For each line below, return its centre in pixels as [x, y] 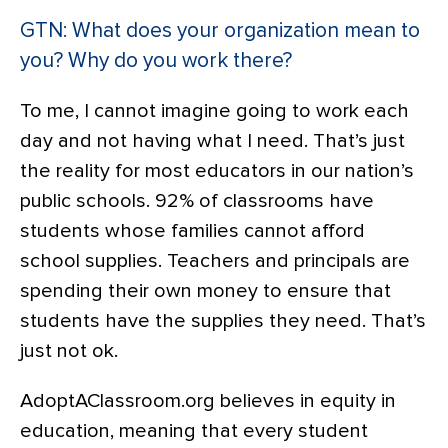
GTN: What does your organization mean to [220, 30]
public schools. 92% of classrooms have [197, 200]
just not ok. [69, 350]
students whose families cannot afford [192, 230]
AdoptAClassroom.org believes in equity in [208, 400]
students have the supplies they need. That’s [223, 320]
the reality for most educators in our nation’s [217, 170]
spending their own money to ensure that [205, 290]
